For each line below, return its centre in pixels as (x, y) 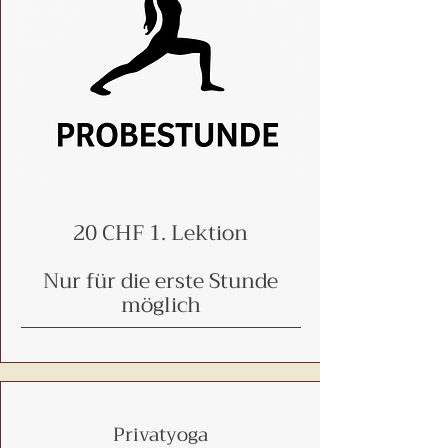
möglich (160, 305)
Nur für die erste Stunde (160, 281)
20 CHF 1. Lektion (160, 233)
